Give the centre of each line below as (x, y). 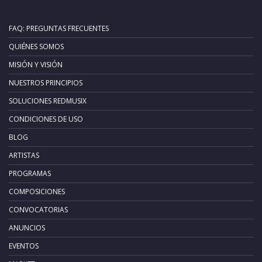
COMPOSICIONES (37, 191)
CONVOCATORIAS (38, 209)
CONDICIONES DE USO (46, 119)
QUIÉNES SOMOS (36, 46)
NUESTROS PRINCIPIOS (46, 82)
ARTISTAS (24, 155)
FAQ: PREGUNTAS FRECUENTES (59, 28)
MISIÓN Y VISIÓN (36, 64)
